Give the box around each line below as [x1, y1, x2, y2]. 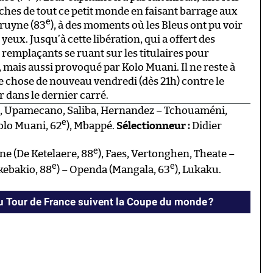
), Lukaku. [175, 164, 221, 175]
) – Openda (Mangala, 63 [57, 164, 170, 175]
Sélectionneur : [116, 121, 190, 132]
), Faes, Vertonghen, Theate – [97, 149, 235, 160]
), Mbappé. [66, 121, 116, 132]
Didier [190, 121, 222, 132]
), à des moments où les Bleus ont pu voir [51, 19, 243, 30]
